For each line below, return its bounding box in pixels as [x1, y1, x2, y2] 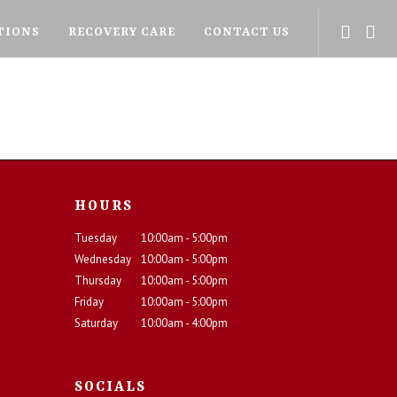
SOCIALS [74, 379, 146, 395]
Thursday [74, 273, 121, 288]
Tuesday [74, 230, 117, 245]
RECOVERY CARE [68, 25, 175, 39]
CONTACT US [204, 25, 290, 39]
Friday [74, 294, 104, 309]
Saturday [74, 315, 118, 331]
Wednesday [74, 252, 131, 267]
